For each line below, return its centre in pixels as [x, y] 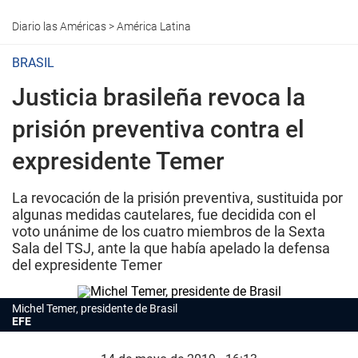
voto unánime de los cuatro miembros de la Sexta [169, 231]
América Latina [154, 26]
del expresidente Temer [87, 265]
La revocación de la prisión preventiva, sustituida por [177, 198]
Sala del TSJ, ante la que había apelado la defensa [171, 248]
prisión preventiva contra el [158, 129]
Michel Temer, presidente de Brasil [95, 308]
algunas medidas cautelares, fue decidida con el [164, 215]
